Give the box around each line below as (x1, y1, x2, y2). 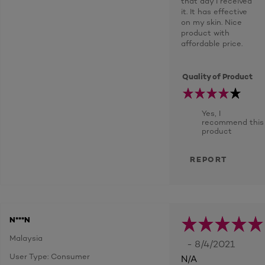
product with (181, 28, 230, 37)
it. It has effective (181, 7, 247, 16)
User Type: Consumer (9, 251, 90, 261)
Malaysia (9, 233, 43, 243)
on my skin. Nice (181, 17, 242, 27)
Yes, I (202, 108, 221, 118)
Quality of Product (182, 72, 253, 81)
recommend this (202, 117, 264, 127)
